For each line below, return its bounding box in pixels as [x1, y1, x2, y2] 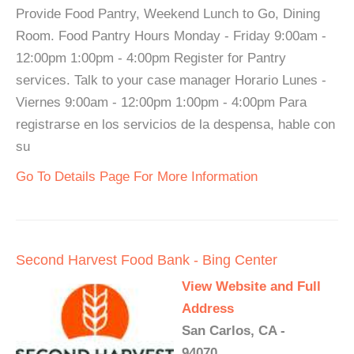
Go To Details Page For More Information [16, 169, 258, 184]
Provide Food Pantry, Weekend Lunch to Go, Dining [16, 6, 320, 21]
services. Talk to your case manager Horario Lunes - [16, 73, 326, 88]
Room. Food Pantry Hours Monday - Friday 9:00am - [16, 28, 326, 43]
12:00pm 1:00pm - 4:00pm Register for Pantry [16, 51, 286, 66]
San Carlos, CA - [182, 323, 285, 338]
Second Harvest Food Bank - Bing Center [16, 252, 277, 268]
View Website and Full [182, 279, 321, 294]
